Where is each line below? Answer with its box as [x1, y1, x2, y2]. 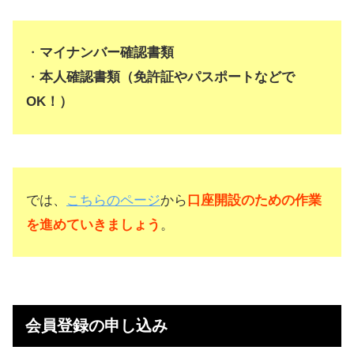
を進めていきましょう [26, 217, 160, 232]
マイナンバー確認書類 [40, 45, 174, 61]
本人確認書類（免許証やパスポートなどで [40, 70, 295, 85]
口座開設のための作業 [187, 192, 322, 208]
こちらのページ [66, 192, 160, 208]
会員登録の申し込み [25, 317, 168, 335]
